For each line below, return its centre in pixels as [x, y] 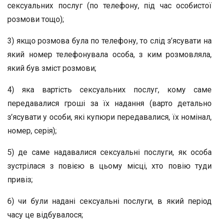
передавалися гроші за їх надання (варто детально [109, 103]
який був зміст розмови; [52, 68]
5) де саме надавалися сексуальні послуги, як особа [109, 152]
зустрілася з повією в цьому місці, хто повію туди [109, 166]
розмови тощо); [36, 19]
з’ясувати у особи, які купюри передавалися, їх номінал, [109, 117]
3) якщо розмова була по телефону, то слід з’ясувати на [109, 41]
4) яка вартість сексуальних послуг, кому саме [109, 90]
